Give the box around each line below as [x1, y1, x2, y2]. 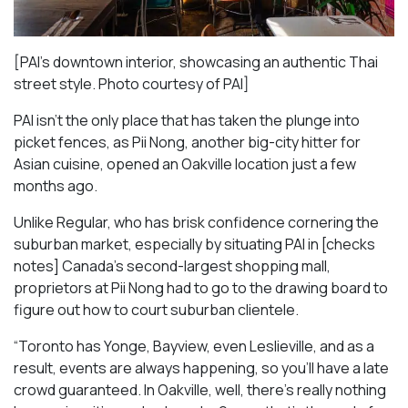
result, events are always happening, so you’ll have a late [14, 358, 389, 379]
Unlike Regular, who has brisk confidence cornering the [14, 212, 379, 233]
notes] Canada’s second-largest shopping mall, [14, 256, 331, 277]
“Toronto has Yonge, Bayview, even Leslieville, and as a [14, 336, 374, 357]
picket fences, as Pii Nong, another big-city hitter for [14, 132, 361, 153]
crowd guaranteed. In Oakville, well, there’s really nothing [14, 380, 386, 401]
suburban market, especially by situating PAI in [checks [14, 234, 375, 255]
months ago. [14, 176, 97, 197]
